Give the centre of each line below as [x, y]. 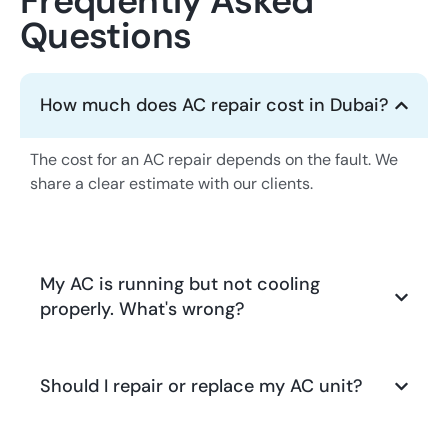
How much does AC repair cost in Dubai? [214, 104]
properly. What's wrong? [142, 309]
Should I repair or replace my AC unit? [201, 386]
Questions [106, 35]
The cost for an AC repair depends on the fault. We [214, 159]
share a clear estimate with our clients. [171, 183]
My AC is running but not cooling [180, 284]
